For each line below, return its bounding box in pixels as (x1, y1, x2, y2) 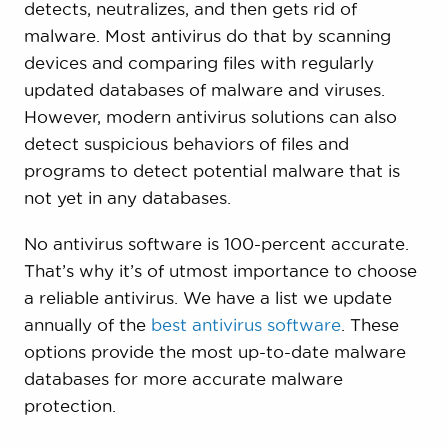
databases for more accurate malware (23, 368, 343, 388)
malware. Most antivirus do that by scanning (23, 25, 391, 45)
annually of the (23, 314, 151, 334)
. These (340, 314, 399, 334)
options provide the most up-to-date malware (23, 341, 406, 361)
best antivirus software (150, 314, 341, 334)
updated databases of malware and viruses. (23, 79, 385, 99)
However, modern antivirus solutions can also (23, 106, 397, 126)
